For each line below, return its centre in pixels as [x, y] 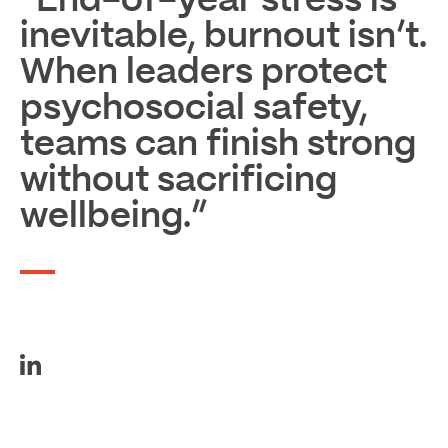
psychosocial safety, [194, 108]
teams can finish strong [218, 144]
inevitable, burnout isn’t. [223, 36]
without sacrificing [178, 180]
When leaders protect [203, 72]
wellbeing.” [113, 216]
